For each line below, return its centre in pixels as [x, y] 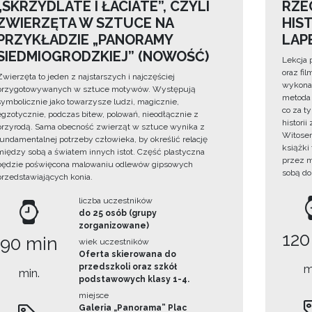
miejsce [93, 296]
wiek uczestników [114, 242]
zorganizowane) [114, 226]
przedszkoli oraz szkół [127, 267]
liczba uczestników [115, 201]
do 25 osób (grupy [117, 213]
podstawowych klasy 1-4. [134, 280]
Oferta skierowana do [127, 255]
